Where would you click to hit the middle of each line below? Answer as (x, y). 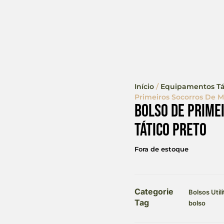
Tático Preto (170, 130)
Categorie (154, 191)
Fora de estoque (161, 149)
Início (144, 86)
